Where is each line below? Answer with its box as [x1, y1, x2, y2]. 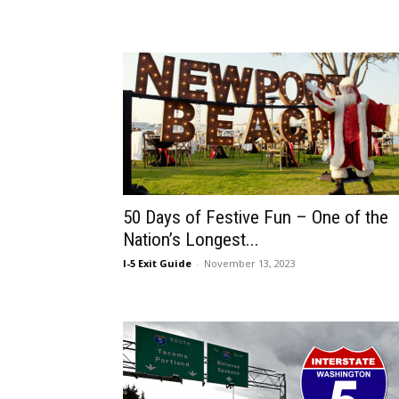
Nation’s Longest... [123, 229, 259, 250]
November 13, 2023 [204, 256, 296, 270]
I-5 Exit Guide [123, 256, 191, 270]
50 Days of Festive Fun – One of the [123, 207, 388, 228]
